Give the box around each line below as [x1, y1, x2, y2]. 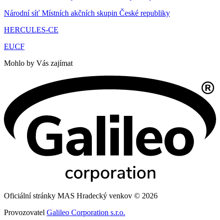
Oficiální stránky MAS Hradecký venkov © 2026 [4, 192, 158, 200]
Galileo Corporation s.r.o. [47, 208, 125, 217]
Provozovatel [4, 208, 47, 217]
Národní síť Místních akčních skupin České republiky [4, 9, 170, 18]
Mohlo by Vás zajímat [4, 59, 73, 68]
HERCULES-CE [4, 26, 58, 34]
